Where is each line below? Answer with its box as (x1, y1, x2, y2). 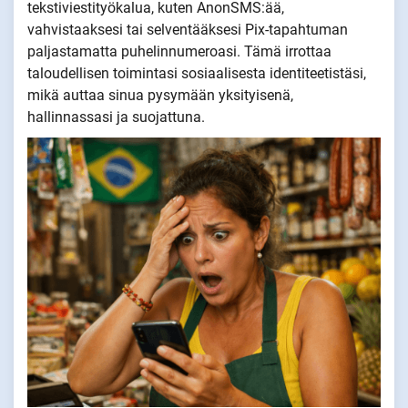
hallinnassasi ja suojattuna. (27, 107, 205, 126)
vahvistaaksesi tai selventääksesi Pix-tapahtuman (27, 20, 348, 38)
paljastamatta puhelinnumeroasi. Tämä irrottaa (27, 42, 331, 60)
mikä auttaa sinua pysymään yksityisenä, (27, 86, 293, 104)
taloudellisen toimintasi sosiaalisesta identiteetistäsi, (27, 64, 366, 82)
